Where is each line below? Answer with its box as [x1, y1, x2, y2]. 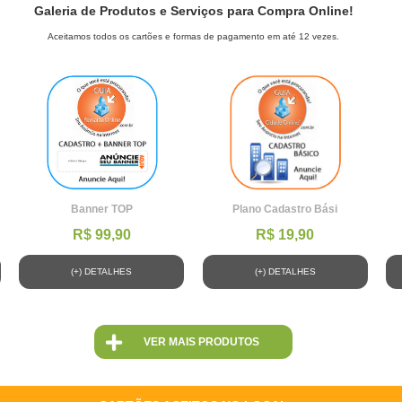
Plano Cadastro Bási [232, 203, 338, 215]
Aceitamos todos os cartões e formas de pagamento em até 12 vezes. [48, 31, 339, 41]
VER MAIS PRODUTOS [143, 336, 259, 348]
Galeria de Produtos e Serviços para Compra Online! [34, 4, 354, 18]
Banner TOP [70, 203, 133, 215]
